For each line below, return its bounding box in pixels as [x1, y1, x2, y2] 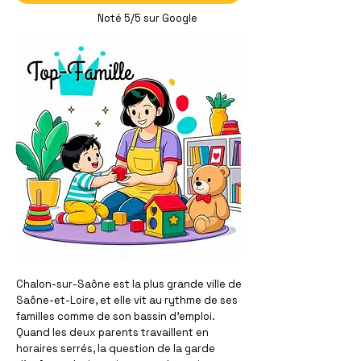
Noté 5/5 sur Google [98, 11, 197, 25]
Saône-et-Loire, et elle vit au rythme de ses [16, 293, 238, 307]
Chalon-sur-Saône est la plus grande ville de [16, 277, 242, 291]
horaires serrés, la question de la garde [16, 342, 215, 355]
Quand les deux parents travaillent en [16, 326, 209, 339]
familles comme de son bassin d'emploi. [16, 309, 215, 323]
